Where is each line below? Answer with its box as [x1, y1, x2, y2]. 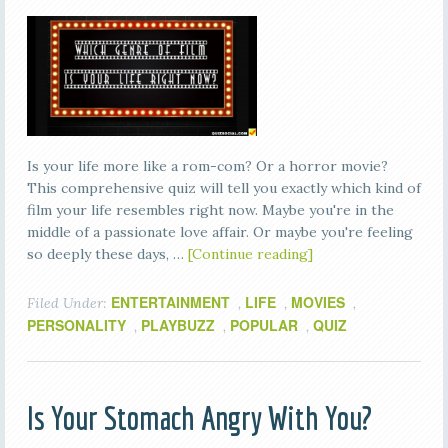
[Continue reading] [187, 245, 313, 264]
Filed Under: [26, 294, 111, 313]
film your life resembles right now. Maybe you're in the [26, 201, 394, 220]
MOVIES [290, 292, 345, 313]
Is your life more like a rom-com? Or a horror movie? [26, 157, 388, 176]
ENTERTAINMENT [110, 292, 230, 313]
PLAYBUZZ [140, 315, 215, 336]
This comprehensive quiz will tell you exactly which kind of [26, 179, 421, 198]
